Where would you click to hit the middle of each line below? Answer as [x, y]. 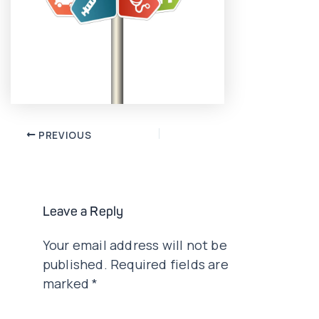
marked [67, 284]
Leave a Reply [83, 213]
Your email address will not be [135, 245]
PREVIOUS [64, 135]
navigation [42, 153]
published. [75, 265]
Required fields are [169, 265]
